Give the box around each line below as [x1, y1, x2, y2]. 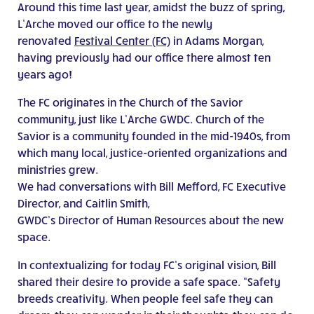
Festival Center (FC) [74, 34, 170, 48]
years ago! [18, 67, 72, 81]
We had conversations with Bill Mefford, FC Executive [18, 179, 286, 193]
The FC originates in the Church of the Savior [18, 95, 243, 109]
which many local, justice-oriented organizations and [18, 146, 287, 160]
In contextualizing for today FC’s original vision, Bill [18, 258, 276, 272]
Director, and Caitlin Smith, [18, 196, 150, 210]
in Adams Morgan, [170, 34, 264, 48]
